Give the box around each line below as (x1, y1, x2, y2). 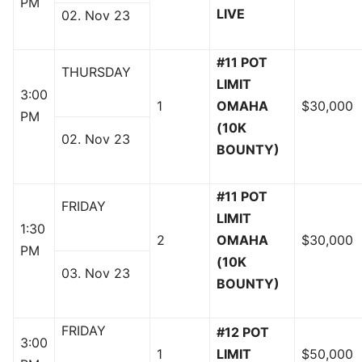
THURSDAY (61, 64, 131, 81)
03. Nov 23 (61, 265, 130, 282)
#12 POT (217, 324, 269, 341)
